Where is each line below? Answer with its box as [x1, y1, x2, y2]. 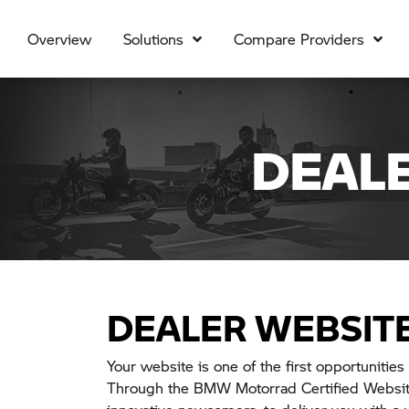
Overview [26, 27, 91, 49]
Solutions [122, 27, 184, 49]
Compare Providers [233, 27, 364, 49]
